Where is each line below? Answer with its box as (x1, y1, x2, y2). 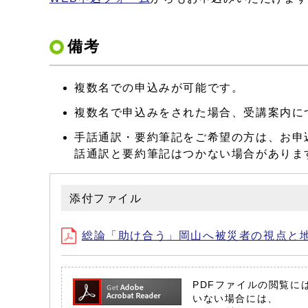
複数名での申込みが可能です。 (74, 82, 244, 94)
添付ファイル (69, 192, 142, 205)
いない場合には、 (192, 294, 278, 305)
